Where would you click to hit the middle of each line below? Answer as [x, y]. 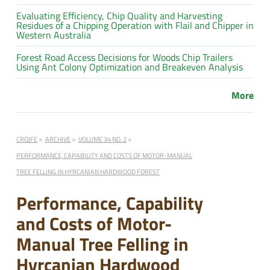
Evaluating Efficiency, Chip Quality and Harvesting [119, 15]
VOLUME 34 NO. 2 [102, 139]
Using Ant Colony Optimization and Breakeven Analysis [129, 67]
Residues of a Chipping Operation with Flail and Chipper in [135, 25]
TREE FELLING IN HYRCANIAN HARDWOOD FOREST [88, 171]
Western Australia [53, 35]
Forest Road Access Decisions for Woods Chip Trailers [124, 57]
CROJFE [27, 139]
